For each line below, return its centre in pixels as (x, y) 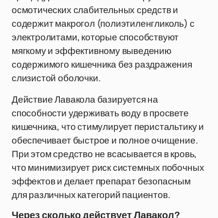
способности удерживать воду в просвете (100, 113)
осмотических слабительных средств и (95, 10)
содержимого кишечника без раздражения (102, 64)
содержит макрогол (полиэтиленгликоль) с (103, 23)
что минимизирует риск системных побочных (108, 167)
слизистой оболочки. (56, 78)
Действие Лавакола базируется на (85, 99)
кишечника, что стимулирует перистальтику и (108, 127)
